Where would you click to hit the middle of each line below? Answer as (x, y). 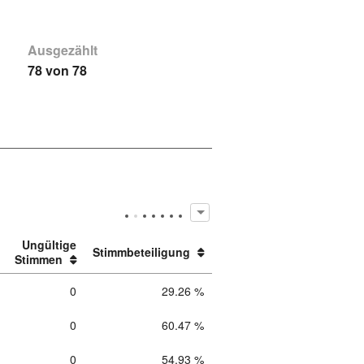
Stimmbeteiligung (142, 252)
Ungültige (50, 245)
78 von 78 (57, 70)
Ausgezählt (62, 50)
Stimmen (39, 260)
